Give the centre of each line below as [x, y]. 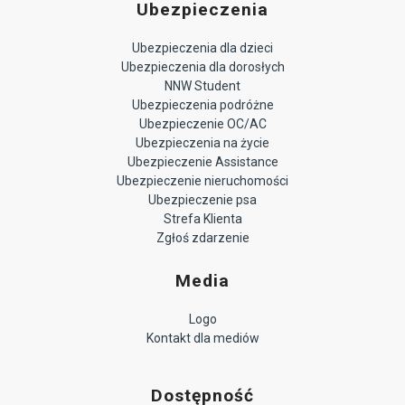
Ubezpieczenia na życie [202, 143]
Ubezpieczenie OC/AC [202, 124]
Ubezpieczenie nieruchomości [202, 181]
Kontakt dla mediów [202, 339]
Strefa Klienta [202, 219]
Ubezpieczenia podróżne [202, 105]
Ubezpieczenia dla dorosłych [202, 67]
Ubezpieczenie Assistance [202, 162]
